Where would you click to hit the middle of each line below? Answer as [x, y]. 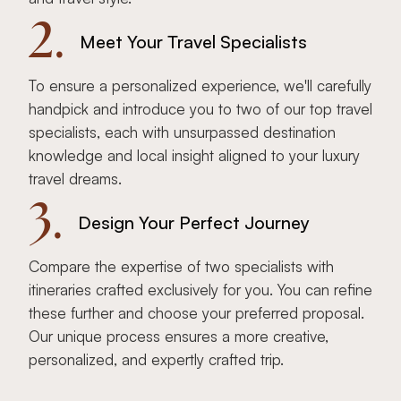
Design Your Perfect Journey [194, 223]
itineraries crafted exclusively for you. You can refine [200, 290]
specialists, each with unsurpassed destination [182, 132]
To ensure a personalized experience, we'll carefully [200, 86]
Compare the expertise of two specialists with [181, 267]
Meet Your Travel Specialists [193, 42]
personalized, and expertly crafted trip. [156, 360]
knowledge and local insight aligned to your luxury [194, 156]
